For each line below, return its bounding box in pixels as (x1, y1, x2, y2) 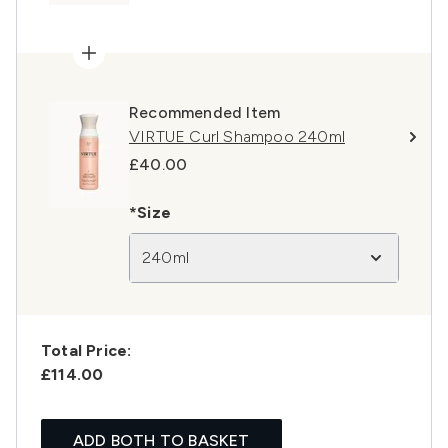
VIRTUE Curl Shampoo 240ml (129, 127, 345, 147)
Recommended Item (129, 103, 281, 123)
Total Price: (41, 341, 132, 361)
